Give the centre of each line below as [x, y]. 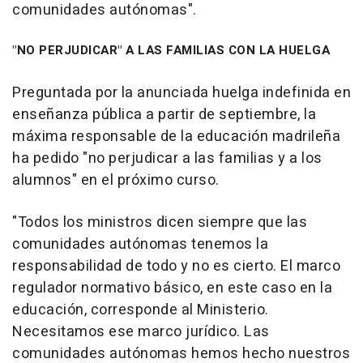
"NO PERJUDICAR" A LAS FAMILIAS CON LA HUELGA [171, 51]
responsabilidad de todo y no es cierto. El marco [176, 267]
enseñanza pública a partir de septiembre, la [164, 115]
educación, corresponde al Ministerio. [141, 310]
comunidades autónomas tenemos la [140, 245]
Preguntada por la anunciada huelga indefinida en [181, 93]
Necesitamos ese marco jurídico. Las [141, 332]
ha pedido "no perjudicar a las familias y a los [167, 159]
